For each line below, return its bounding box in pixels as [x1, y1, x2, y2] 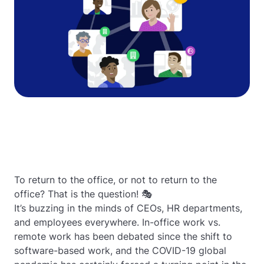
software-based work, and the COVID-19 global [14, 245, 226, 256]
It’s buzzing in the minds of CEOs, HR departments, [14, 202, 242, 214]
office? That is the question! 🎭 [14, 188, 152, 200]
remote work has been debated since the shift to [14, 230, 232, 242]
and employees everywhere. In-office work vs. [14, 216, 220, 228]
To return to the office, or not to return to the [14, 174, 217, 186]
